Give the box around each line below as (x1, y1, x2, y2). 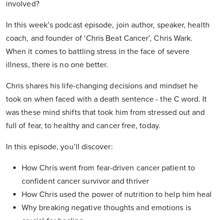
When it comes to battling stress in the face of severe (6, 47, 190, 57)
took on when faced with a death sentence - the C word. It (6, 94, 207, 105)
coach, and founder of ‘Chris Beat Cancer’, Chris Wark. (6, 33, 193, 44)
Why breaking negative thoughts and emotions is (22, 203, 191, 213)
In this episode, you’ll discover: (6, 142, 113, 152)
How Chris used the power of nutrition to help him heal (22, 190, 212, 200)
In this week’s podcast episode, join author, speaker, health (6, 20, 210, 30)
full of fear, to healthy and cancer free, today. (6, 121, 161, 131)
